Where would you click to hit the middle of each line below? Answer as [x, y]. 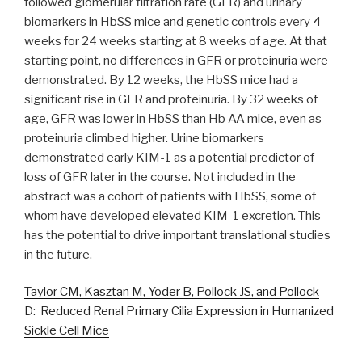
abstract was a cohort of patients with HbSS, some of [170, 196]
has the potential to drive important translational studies [177, 235]
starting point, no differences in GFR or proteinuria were [176, 60]
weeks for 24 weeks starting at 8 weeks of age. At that [176, 41]
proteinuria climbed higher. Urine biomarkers [144, 138]
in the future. [58, 254]
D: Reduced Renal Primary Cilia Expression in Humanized [179, 311]
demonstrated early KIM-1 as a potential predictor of [169, 157]
